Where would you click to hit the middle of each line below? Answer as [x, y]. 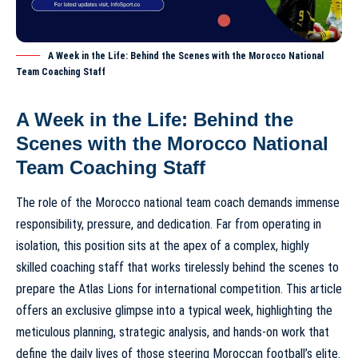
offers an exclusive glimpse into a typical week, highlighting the [174, 311]
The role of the [56, 203]
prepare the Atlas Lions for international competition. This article [179, 289]
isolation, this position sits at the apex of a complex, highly [163, 246]
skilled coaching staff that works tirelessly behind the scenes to [177, 268]
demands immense [292, 203]
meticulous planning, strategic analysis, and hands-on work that [173, 332]
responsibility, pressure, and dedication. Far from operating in [169, 225]
